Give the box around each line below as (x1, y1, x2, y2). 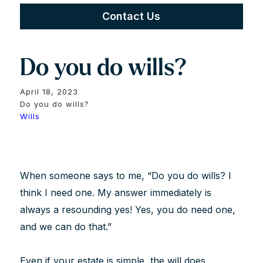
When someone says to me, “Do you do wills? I (19, 169, 231, 181)
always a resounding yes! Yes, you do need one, (19, 203, 235, 215)
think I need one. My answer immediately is (19, 186, 211, 198)
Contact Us (102, 9, 161, 22)
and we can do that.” (19, 220, 112, 232)
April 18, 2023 (19, 86, 78, 96)
